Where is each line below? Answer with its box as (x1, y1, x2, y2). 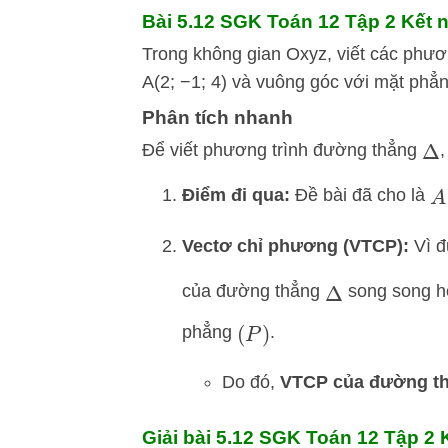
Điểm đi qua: (182, 185, 290, 206)
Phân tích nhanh (142, 107, 293, 128)
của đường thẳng (182, 281, 325, 302)
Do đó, (222, 372, 280, 393)
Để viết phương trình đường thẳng (142, 140, 422, 160)
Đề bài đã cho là (290, 185, 430, 206)
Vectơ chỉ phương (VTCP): (182, 235, 409, 256)
